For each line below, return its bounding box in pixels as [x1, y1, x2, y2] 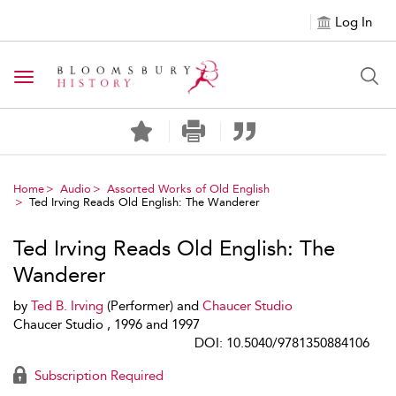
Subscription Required [31, 368, 164, 384]
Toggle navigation [23, 70, 138, 87]
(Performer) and [103, 298, 202, 314]
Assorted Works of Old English [107, 182, 270, 195]
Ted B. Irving [31, 298, 103, 314]
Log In [335, 14, 372, 30]
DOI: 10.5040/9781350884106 [194, 335, 369, 351]
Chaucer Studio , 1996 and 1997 [13, 316, 200, 332]
